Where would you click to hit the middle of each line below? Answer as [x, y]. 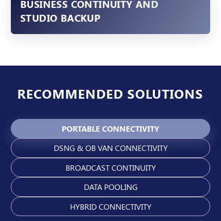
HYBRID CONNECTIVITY [110, 206]
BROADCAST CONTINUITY [110, 167]
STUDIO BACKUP [60, 18]
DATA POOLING [110, 187]
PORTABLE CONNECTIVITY [110, 128]
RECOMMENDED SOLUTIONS [110, 93]
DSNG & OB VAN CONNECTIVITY [110, 148]
